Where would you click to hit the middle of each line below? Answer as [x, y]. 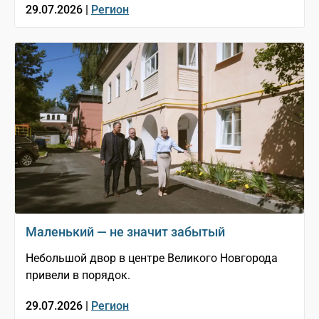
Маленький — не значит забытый [125, 232]
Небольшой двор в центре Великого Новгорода [152, 258]
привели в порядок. [78, 276]
